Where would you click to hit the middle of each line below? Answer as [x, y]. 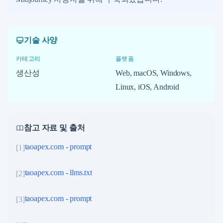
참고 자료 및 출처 [55, 127]
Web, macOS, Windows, [154, 73]
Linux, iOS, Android [147, 87]
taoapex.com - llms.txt [58, 172]
